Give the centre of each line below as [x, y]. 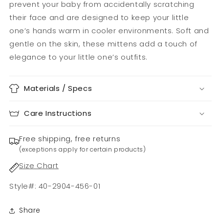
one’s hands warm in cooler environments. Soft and [109, 30]
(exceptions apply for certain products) [83, 149]
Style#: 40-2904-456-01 [55, 186]
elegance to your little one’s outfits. [78, 57]
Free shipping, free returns [70, 138]
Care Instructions [58, 113]
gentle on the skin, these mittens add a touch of [103, 44]
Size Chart [39, 165]
